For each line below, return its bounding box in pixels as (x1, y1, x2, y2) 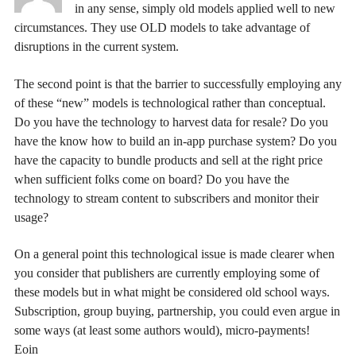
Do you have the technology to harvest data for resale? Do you (14, 114, 328, 129)
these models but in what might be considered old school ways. (14, 285, 330, 300)
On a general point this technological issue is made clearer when (14, 247, 335, 261)
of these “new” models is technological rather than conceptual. (14, 95, 326, 110)
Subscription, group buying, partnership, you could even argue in (14, 304, 340, 319)
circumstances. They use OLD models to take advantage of (14, 21, 310, 35)
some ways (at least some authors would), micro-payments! (14, 323, 310, 338)
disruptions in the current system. (14, 40, 179, 54)
